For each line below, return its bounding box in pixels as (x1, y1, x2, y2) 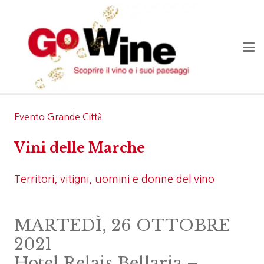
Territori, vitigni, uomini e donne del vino (14, 174, 214, 184)
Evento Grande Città (14, 112, 102, 121)
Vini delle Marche (14, 140, 145, 156)
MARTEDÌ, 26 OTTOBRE (14, 216, 230, 235)
